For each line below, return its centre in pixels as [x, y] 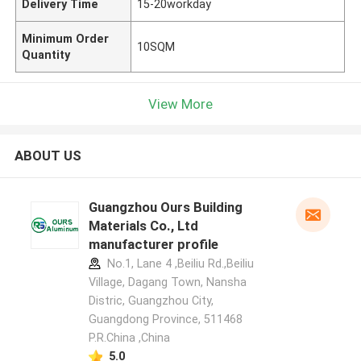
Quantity [46, 54]
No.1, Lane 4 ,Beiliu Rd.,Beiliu [178, 264]
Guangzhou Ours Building [165, 207]
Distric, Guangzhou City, [151, 301]
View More [180, 104]
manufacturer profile [153, 245]
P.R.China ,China [129, 338]
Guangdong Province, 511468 [165, 320]
